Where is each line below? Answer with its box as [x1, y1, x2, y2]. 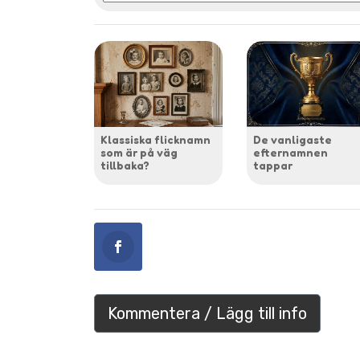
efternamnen [253, 145, 328, 159]
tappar [253, 157, 292, 172]
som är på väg [100, 145, 178, 159]
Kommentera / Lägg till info [108, 303, 307, 323]
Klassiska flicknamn [100, 132, 211, 146]
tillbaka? [100, 157, 149, 172]
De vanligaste [253, 132, 332, 146]
